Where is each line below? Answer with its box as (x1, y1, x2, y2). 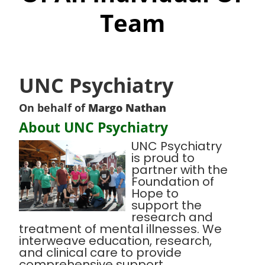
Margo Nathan (88, 101, 166, 115)
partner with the (131, 161, 228, 179)
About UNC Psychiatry (19, 118, 168, 137)
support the (131, 197, 202, 214)
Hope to (131, 185, 179, 202)
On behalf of (19, 101, 88, 115)
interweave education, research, (19, 232, 212, 250)
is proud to (131, 150, 195, 167)
